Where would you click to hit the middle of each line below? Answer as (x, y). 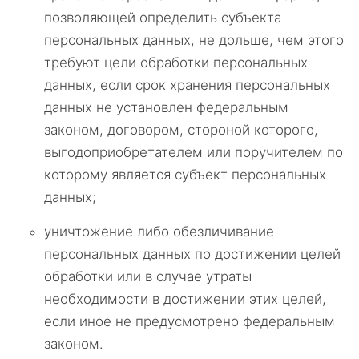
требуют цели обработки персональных (176, 63)
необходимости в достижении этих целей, (185, 299)
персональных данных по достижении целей (192, 254)
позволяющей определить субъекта (163, 18)
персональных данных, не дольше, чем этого (194, 40)
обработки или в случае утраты (148, 276)
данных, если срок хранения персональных (187, 85)
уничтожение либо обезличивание (159, 232)
